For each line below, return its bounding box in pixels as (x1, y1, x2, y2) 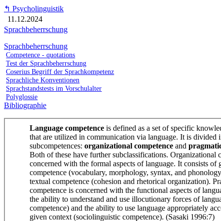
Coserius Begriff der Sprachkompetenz (6, 68, 114, 75)
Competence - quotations (6, 51, 75, 59)
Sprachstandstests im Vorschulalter (6, 84, 102, 92)
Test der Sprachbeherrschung (6, 59, 87, 67)
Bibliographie (4, 101, 46, 110)
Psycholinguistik (10, 4, 64, 13)
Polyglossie (6, 93, 38, 101)
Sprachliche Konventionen (6, 76, 80, 84)
